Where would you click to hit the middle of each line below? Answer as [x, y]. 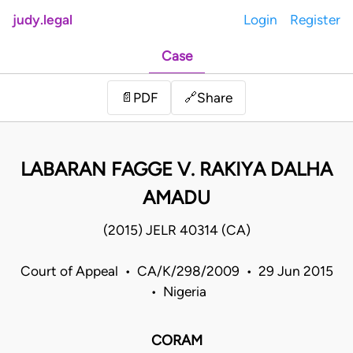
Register [315, 20]
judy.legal [43, 20]
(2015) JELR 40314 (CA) [176, 230]
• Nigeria [176, 292]
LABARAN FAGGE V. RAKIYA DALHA [176, 169]
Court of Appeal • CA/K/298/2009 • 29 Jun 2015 [176, 271]
